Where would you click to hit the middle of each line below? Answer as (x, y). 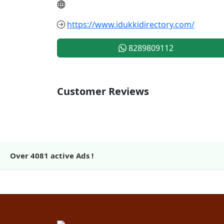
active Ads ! (72, 155)
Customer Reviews (103, 91)
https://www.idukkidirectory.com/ (131, 24)
